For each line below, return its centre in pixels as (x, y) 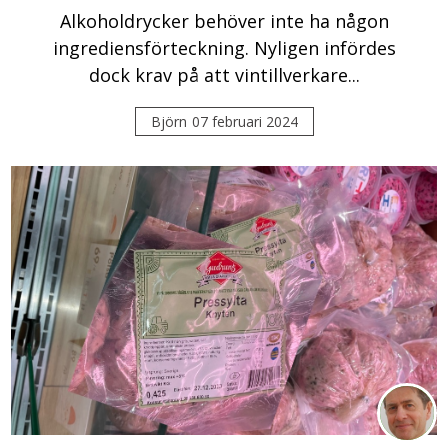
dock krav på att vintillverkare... (224, 74)
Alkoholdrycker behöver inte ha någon (224, 20)
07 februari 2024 (244, 121)
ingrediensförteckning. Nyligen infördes (224, 47)
